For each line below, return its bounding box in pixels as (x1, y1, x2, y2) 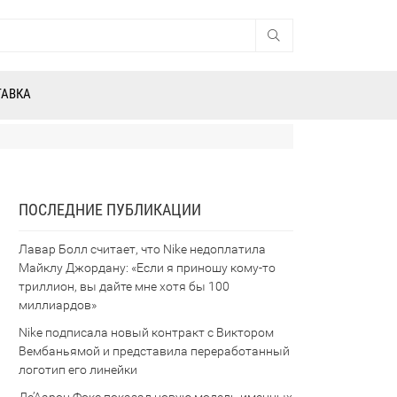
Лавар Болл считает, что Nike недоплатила (19, 242, 266, 257)
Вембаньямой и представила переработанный (19, 344, 290, 359)
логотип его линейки (19, 362, 137, 378)
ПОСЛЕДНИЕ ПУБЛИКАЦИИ (19, 200, 201, 220)
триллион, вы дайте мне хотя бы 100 (19, 279, 230, 294)
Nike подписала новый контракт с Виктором (19, 325, 274, 340)
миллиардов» (19, 298, 97, 313)
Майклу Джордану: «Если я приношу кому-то (19, 261, 276, 276)
